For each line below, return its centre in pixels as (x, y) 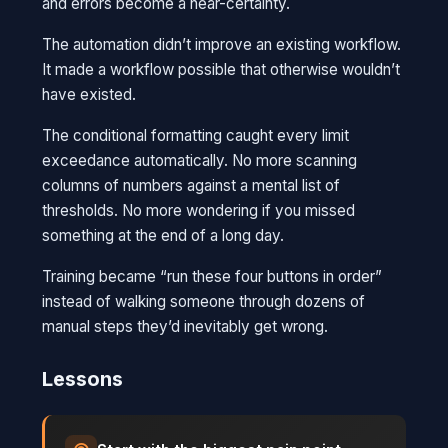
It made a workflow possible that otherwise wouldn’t (221, 69)
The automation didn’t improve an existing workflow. (222, 44)
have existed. (89, 94)
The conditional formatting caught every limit (196, 135)
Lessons (83, 378)
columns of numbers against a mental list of (191, 185)
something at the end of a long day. (163, 235)
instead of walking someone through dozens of (204, 301)
